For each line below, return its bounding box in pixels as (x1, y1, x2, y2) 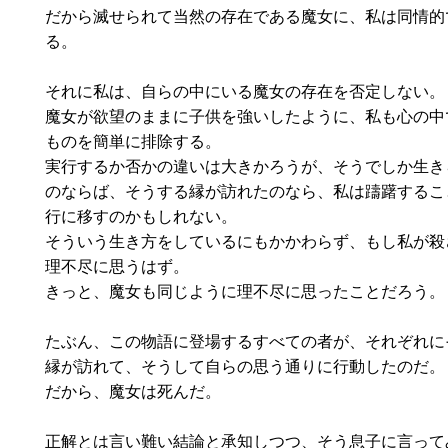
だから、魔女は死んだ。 (45, 382, 221, 400)
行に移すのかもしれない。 (45, 207, 237, 225)
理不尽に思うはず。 (45, 257, 189, 275)
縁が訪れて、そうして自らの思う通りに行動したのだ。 (45, 357, 445, 375)
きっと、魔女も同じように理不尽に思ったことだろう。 (45, 282, 445, 300)
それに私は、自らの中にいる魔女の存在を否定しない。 (45, 82, 445, 100)
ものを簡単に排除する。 (45, 132, 221, 150)
